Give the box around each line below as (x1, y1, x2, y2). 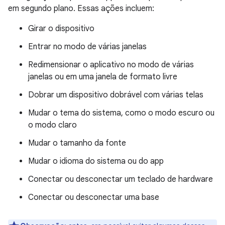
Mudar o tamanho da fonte (28, 138, 126, 148)
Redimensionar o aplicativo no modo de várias (28, 60, 194, 70)
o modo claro (28, 120, 77, 130)
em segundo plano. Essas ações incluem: (8, 4, 154, 14)
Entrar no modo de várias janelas (28, 42, 147, 52)
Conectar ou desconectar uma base (28, 192, 159, 202)
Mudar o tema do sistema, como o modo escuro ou (28, 108, 214, 118)
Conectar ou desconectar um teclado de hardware (28, 174, 213, 184)
